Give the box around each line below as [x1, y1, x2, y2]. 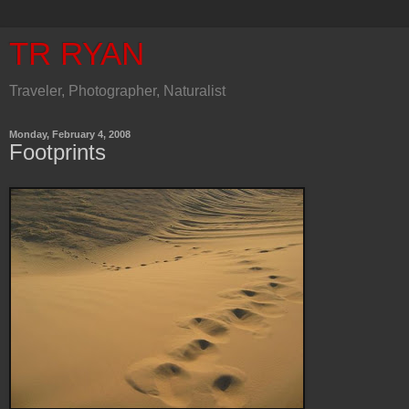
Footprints [9, 140, 106, 164]
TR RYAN [9, 37, 144, 71]
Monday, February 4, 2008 [9, 129, 131, 140]
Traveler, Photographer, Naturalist [9, 83, 225, 99]
